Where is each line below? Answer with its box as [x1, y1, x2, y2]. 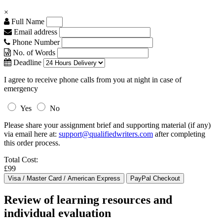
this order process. [4, 139, 60, 147]
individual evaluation [4, 206, 111, 220]
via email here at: [4, 130, 59, 138]
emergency [4, 84, 38, 93]
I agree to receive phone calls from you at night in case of [4, 75, 182, 84]
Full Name [9, 17, 44, 26]
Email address [12, 28, 57, 36]
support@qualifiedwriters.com [59, 130, 153, 138]
